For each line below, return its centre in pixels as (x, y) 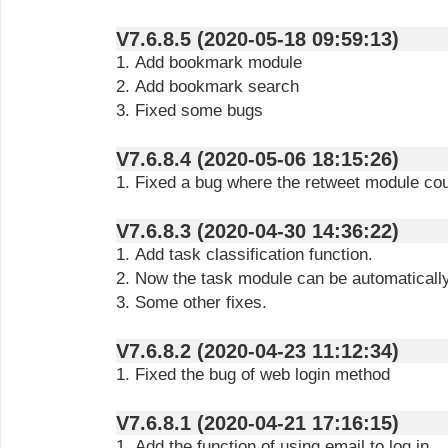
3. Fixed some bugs (189, 110)
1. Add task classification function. (244, 254)
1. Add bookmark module (209, 62)
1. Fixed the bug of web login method (253, 374)
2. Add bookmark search (207, 86)
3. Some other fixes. (191, 302)
